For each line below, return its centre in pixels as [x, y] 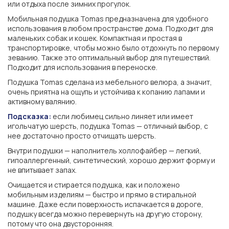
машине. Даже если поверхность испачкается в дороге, [106, 204]
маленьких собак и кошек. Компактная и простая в [95, 38]
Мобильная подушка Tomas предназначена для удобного [108, 18]
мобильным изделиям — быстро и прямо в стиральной [102, 194]
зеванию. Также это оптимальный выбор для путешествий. [109, 57]
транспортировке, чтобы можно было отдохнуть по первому [113, 48]
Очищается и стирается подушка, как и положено [94, 185]
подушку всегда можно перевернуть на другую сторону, [105, 214]
